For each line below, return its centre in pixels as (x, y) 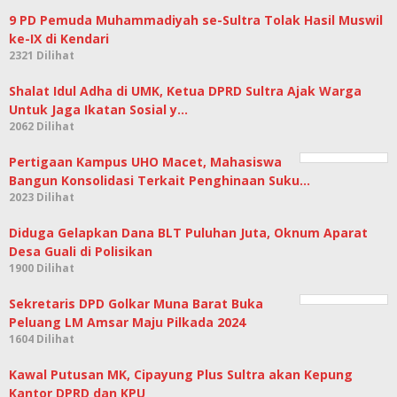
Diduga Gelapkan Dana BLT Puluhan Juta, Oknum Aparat (188, 233)
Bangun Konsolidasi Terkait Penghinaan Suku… (160, 181)
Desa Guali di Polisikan (81, 252)
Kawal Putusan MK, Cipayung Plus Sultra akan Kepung (181, 375)
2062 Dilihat (42, 127)
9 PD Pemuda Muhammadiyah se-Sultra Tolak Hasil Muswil (196, 20)
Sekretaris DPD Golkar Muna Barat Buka (136, 304)
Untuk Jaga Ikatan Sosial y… (98, 110)
